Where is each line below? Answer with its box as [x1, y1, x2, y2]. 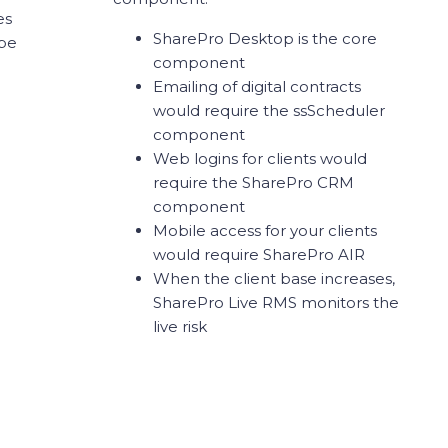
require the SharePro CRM [153, 173, 355, 192]
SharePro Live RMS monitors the [153, 293, 400, 312]
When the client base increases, [153, 269, 396, 288]
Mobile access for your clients [153, 221, 378, 240]
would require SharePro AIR [153, 245, 366, 264]
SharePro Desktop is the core [153, 29, 378, 48]
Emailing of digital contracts [153, 77, 362, 96]
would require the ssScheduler [153, 101, 386, 120]
